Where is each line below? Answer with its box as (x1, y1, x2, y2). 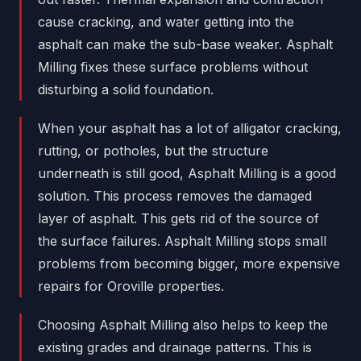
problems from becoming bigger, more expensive (38, 255, 340, 272)
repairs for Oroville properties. (38, 278, 224, 295)
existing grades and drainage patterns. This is (38, 339, 312, 356)
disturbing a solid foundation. (38, 81, 214, 98)
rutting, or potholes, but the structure (38, 143, 268, 160)
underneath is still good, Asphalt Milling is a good (38, 165, 336, 182)
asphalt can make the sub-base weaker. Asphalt (38, 36, 333, 53)
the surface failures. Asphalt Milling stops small (38, 233, 326, 250)
